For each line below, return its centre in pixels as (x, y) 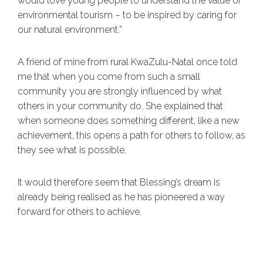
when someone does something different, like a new (129, 121)
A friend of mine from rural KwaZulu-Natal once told (127, 62)
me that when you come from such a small (109, 77)
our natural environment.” (70, 30)
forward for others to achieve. (80, 212)
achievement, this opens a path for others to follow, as (131, 136)
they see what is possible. (72, 150)
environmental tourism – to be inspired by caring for (127, 15)
